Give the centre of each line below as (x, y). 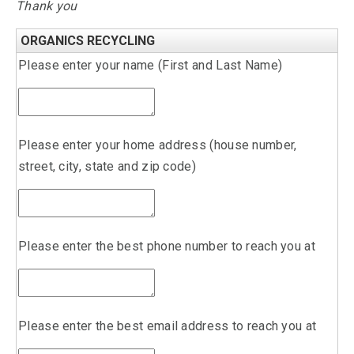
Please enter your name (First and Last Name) (151, 65)
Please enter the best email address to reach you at (168, 326)
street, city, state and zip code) (107, 166)
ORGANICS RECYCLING (88, 41)
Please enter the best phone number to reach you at (167, 246)
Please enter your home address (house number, (158, 145)
